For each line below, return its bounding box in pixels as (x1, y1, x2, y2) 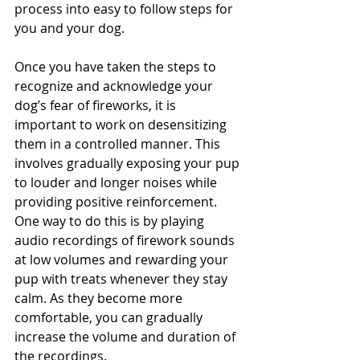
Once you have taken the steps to (14, 58, 219, 76)
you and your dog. (14, 19, 131, 38)
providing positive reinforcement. (14, 193, 220, 211)
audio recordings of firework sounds (14, 231, 238, 250)
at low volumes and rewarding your (14, 251, 231, 269)
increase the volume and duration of (14, 328, 239, 346)
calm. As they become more (14, 289, 186, 308)
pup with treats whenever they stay (14, 270, 231, 288)
